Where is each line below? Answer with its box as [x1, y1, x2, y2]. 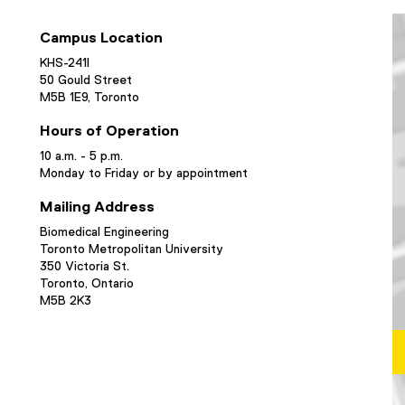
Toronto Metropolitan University [40, 243, 223, 256]
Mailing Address [40, 200, 155, 215]
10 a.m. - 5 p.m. [40, 150, 123, 163]
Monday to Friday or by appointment [40, 167, 248, 180]
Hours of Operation [40, 124, 179, 139]
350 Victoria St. [40, 260, 133, 273]
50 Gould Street [40, 74, 132, 87]
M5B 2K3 [40, 295, 91, 307]
